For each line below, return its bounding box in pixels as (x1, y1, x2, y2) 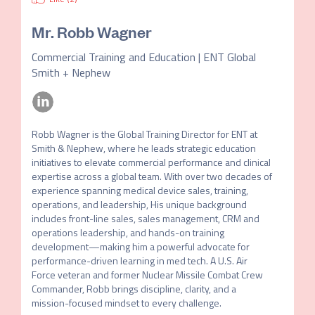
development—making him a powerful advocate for (31, 239, 250, 254)
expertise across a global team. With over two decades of (31, 169, 272, 184)
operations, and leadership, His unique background (31, 197, 247, 212)
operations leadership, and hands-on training (31, 225, 224, 240)
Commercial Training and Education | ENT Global (31, 49, 256, 65)
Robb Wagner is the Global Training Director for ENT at (31, 127, 257, 141)
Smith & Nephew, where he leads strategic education (31, 141, 256, 155)
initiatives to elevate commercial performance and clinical (31, 155, 271, 169)
